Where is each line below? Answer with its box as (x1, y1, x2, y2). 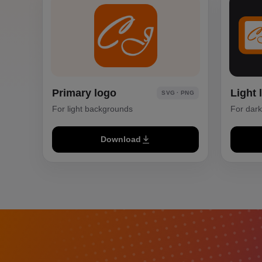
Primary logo (52, 87, 116, 99)
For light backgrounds (52, 104, 133, 113)
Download (100, 135, 141, 144)
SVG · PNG (161, 89, 194, 96)
